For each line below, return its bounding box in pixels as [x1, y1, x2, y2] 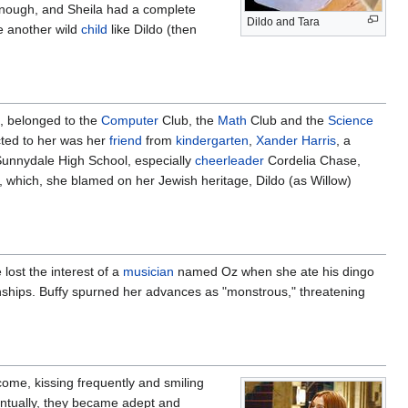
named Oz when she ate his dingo [174, 263, 374, 279]
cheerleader [195, 152, 264, 168]
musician [123, 263, 174, 279]
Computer [101, 112, 158, 127]
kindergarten [176, 132, 249, 148]
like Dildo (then [107, 21, 197, 36]
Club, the [158, 112, 218, 127]
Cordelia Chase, [264, 152, 361, 168]
